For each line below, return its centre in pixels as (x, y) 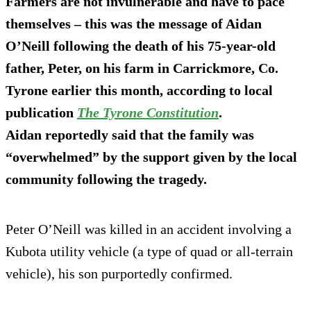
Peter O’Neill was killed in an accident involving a (149, 229)
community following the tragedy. (106, 179)
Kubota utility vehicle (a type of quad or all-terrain (149, 251)
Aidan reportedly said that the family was (130, 134)
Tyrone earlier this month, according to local (139, 90)
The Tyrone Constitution (148, 112)
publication (41, 112)
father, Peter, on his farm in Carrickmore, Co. (142, 68)
